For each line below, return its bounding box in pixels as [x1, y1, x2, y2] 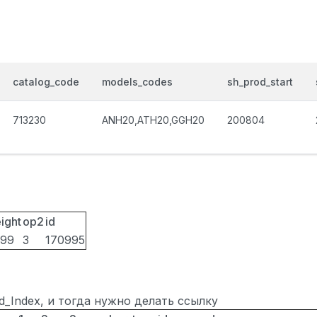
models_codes [102, 76, 173, 88]
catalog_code [13, 76, 79, 88]
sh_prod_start [227, 76, 293, 88]
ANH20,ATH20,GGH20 [102, 114, 204, 126]
